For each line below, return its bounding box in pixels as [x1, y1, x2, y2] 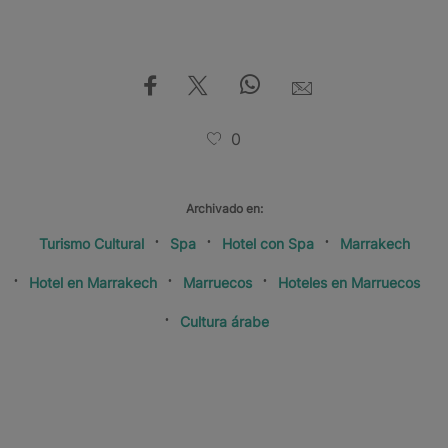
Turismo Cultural [38, 234, 144, 252]
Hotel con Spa [221, 234, 314, 252]
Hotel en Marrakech [28, 273, 157, 291]
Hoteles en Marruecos [277, 273, 420, 291]
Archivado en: [185, 200, 263, 216]
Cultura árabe [179, 312, 269, 330]
